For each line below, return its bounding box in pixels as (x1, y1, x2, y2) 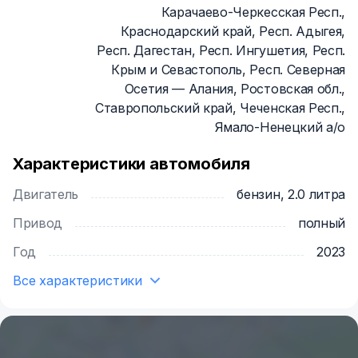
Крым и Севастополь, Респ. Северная (110, 62, 345, 78)
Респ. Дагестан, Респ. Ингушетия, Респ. (97, 42, 345, 58)
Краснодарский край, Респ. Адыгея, (120, 23, 345, 39)
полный (297, 215, 345, 231)
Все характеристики (13, 272, 143, 288)
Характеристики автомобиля (13, 154, 250, 173)
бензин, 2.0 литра (237, 186, 345, 202)
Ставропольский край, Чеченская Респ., (94, 100, 345, 116)
